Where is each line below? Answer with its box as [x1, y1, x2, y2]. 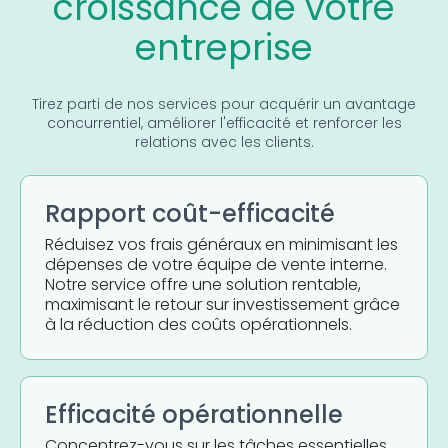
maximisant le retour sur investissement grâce [45, 292, 400, 316]
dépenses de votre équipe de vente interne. [45, 252, 387, 276]
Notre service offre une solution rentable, [45, 272, 361, 296]
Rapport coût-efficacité [45, 196, 335, 230]
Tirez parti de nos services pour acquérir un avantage [32, 94, 416, 115]
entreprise [135, 23, 313, 73]
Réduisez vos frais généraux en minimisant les [45, 232, 398, 256]
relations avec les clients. [134, 132, 314, 153]
